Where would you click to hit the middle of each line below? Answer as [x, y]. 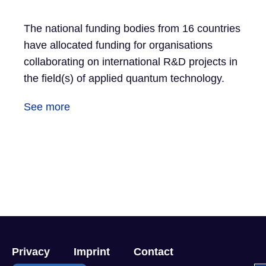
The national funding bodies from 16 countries [132, 28]
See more [47, 107]
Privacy [31, 252]
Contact [153, 252]
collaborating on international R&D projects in [131, 62]
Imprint [92, 252]
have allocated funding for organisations [118, 45]
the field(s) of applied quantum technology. [124, 78]
